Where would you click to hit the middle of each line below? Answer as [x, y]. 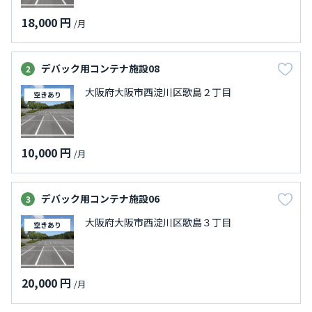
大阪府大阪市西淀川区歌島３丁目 [158, 222]
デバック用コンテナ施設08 [100, 68]
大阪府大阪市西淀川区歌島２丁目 [158, 92]
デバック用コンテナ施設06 [100, 198]
